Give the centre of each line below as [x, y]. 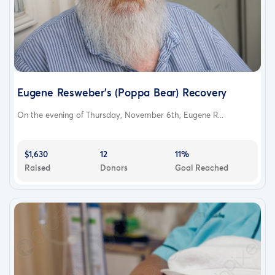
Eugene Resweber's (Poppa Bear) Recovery [122, 93]
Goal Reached [202, 168]
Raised [37, 168]
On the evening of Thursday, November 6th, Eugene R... [120, 115]
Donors [114, 168]
